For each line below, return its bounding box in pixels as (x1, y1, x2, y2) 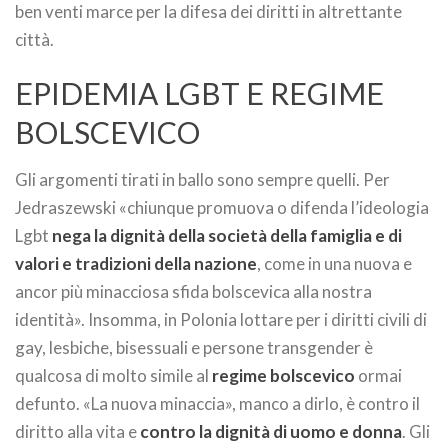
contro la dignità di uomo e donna (140, 421, 402, 442)
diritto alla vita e (15, 421, 140, 442)
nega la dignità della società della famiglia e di (52, 225, 402, 246)
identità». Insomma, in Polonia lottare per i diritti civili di (15, 309, 427, 330)
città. (15, 29, 54, 50)
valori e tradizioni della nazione (15, 253, 257, 274)
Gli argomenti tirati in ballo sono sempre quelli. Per (15, 169, 390, 190)
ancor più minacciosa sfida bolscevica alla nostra (15, 281, 372, 302)
